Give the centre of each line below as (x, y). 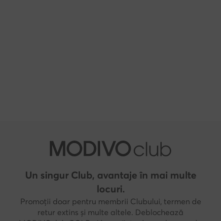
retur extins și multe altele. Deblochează (110, 212)
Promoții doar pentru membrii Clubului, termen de (110, 201)
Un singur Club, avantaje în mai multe (110, 175)
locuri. (110, 189)
